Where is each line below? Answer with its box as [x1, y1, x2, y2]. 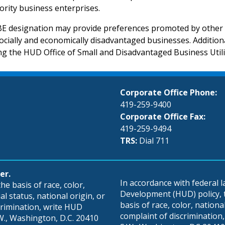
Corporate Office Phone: [120, 86, 217, 98]
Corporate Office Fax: [120, 110, 205, 122]
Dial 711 [139, 135, 169, 146]
